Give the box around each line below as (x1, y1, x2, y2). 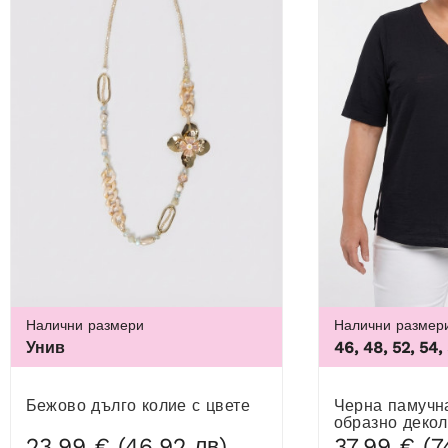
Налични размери (25, 317, 144, 334)
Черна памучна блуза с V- (333, 396, 345, 416)
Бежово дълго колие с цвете (36, 396, 250, 416)
